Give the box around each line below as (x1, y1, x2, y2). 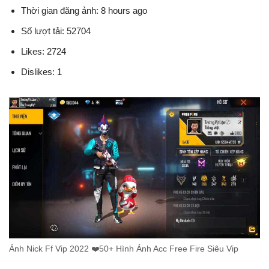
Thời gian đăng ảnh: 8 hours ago (21, 5, 147, 16)
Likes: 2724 (21, 46, 66, 57)
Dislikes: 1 (21, 67, 62, 77)
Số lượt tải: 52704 (21, 26, 91, 37)
